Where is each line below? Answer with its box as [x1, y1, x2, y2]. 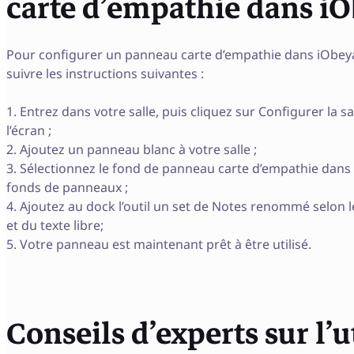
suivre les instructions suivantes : [6, 64, 204, 82]
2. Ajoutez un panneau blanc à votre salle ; [6, 140, 257, 158]
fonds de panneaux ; [6, 178, 128, 196]
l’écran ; [6, 121, 51, 139]
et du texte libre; [6, 216, 104, 234]
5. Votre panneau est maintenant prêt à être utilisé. [6, 235, 311, 253]
